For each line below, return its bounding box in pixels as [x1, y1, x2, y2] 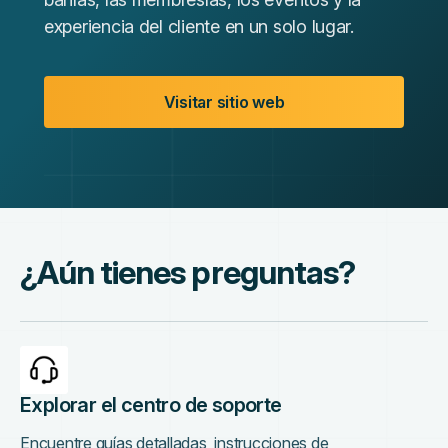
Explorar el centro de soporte [20, 393, 282, 417]
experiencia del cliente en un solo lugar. [44, 16, 354, 37]
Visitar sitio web [163, 92, 285, 112]
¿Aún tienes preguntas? [20, 253, 355, 292]
